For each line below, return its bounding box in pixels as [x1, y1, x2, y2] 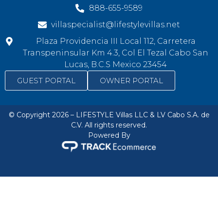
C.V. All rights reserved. [71, 120, 147, 129]
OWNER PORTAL [100, 75, 163, 85]
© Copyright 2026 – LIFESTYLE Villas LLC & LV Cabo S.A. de [8, 110, 210, 119]
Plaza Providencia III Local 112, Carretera [36, 36, 196, 46]
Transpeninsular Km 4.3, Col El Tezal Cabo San [23, 48, 209, 57]
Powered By [88, 130, 130, 140]
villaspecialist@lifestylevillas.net [51, 19, 181, 29]
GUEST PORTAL [17, 75, 75, 85]
